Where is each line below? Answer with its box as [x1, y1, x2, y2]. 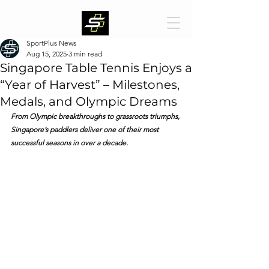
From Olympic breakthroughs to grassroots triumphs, [11, 112, 181, 121]
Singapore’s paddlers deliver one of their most [11, 125, 160, 134]
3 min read [68, 49, 102, 58]
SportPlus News [26, 38, 76, 47]
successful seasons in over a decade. [11, 138, 128, 147]
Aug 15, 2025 [26, 49, 67, 58]
